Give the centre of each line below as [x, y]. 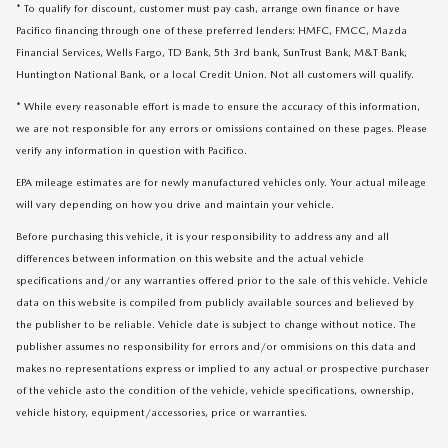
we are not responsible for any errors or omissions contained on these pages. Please [221, 128]
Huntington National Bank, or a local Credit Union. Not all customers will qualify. [215, 74]
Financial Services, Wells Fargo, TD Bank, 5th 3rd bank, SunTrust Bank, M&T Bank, [211, 52]
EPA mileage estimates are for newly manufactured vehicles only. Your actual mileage [221, 182]
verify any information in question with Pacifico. [131, 150]
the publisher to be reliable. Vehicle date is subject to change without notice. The [216, 324]
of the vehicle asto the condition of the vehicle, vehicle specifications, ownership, [215, 390]
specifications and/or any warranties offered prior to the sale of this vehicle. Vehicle [222, 280]
